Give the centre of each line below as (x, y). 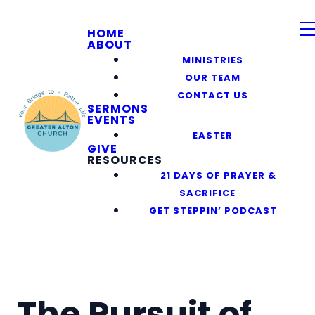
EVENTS (111, 120)
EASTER (213, 135)
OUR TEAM (213, 78)
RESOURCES (125, 160)
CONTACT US (213, 95)
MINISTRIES (213, 60)
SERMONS (118, 109)
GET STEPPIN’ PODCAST (213, 211)
